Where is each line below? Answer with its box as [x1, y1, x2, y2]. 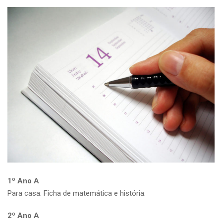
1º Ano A [7, 176, 39, 185]
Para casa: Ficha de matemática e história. [7, 188, 146, 198]
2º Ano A [7, 211, 39, 220]
